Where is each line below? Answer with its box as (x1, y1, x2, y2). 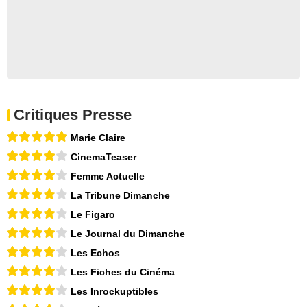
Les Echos (71, 247, 120, 258)
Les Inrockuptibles (71, 285, 158, 297)
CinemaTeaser (71, 151, 136, 162)
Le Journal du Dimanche (71, 228, 185, 239)
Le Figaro (71, 208, 115, 220)
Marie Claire (71, 132, 125, 143)
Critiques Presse (14, 106, 132, 123)
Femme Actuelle (71, 170, 145, 182)
